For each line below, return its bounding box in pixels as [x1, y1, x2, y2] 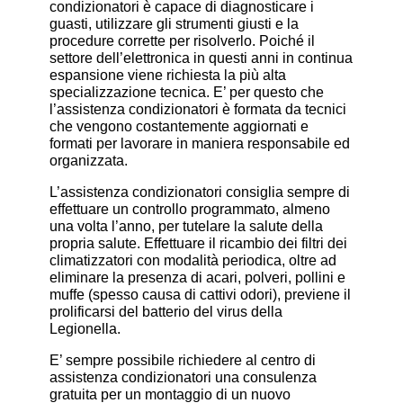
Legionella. [49, 321, 121, 337]
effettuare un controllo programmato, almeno [49, 201, 330, 218]
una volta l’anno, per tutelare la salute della [49, 219, 323, 235]
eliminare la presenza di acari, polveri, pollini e [49, 270, 345, 286]
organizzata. [49, 153, 128, 169]
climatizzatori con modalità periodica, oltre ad [49, 253, 336, 269]
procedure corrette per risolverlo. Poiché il [49, 33, 315, 49]
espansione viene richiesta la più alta [49, 67, 286, 84]
